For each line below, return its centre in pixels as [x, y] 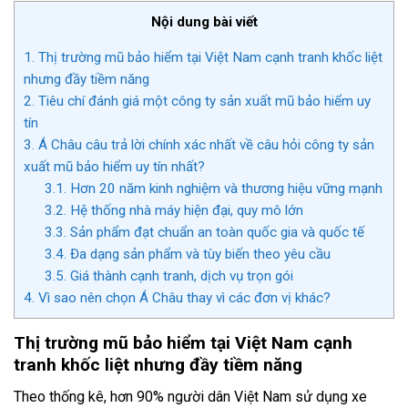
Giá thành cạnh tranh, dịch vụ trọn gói [179, 276]
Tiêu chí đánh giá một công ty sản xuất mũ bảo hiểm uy [203, 102]
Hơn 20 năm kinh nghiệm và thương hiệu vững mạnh [224, 189]
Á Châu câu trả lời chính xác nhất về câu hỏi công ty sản [204, 145]
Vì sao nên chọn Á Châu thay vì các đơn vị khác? [183, 298]
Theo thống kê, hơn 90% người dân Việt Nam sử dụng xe [190, 396]
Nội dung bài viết [204, 22]
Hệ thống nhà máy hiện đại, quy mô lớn [184, 211]
